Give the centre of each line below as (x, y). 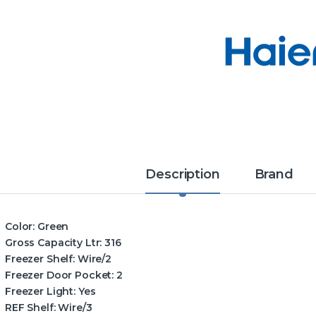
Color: (20, 227)
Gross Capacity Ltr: (54, 243)
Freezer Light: (41, 292)
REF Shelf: (30, 308)
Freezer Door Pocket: (60, 275)
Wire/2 (93, 259)
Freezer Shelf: (40, 259)
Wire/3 (74, 308)
